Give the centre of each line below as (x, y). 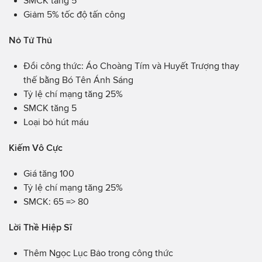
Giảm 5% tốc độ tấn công (74, 14)
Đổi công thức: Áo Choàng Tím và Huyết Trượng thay (131, 65)
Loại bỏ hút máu (56, 122)
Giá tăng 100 (49, 173)
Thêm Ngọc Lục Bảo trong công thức (98, 253)
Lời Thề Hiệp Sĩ (40, 227)
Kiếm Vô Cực (36, 147)
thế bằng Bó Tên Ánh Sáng (78, 80)
